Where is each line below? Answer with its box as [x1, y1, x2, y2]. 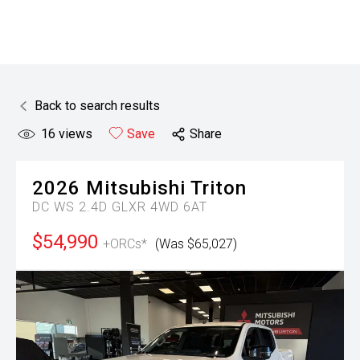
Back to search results [35, 98, 160, 113]
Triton [190, 177, 247, 199]
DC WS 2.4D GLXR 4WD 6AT [32, 199, 207, 215]
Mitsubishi [86, 177, 186, 199]
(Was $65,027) [155, 236, 237, 252]
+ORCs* [103, 236, 147, 252]
